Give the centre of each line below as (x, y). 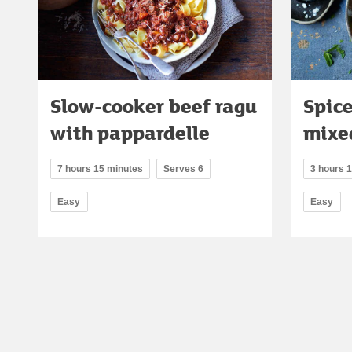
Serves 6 (183, 169)
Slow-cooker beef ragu (154, 106)
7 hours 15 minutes (100, 169)
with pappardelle (130, 133)
